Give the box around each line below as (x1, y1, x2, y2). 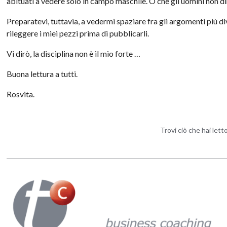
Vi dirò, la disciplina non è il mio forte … (7, 48, 141, 58)
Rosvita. (7, 89, 35, 99)
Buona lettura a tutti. (7, 68, 78, 79)
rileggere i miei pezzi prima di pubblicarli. (7, 28, 149, 38)
